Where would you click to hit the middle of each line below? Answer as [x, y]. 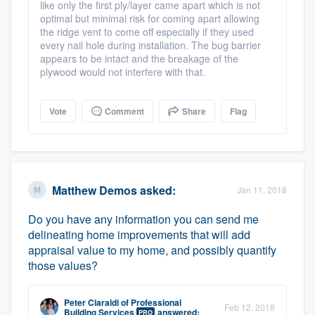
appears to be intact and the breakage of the [139, 58]
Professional [156, 302]
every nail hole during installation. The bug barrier [150, 45]
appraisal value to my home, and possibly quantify [152, 250]
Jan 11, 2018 [262, 189]
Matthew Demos [95, 190]
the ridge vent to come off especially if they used [147, 32]
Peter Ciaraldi [91, 302]
